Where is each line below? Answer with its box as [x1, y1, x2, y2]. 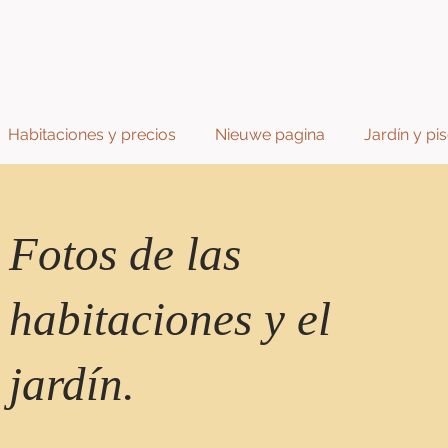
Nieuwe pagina [214, 125, 325, 144]
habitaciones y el [8, 293, 331, 345]
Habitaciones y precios [7, 125, 176, 144]
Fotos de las [8, 228, 241, 280]
